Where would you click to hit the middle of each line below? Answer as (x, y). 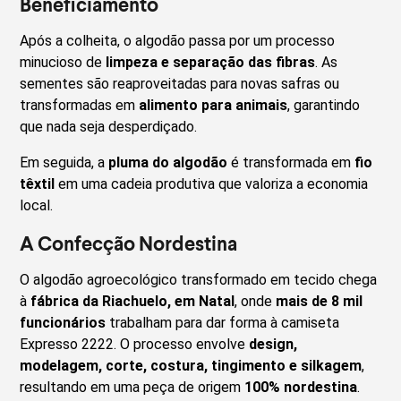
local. (37, 205)
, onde (256, 301)
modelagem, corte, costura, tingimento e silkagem (191, 365)
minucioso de (63, 62)
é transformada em (291, 162)
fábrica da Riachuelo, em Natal (133, 301)
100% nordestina (301, 387)
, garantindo (324, 105)
